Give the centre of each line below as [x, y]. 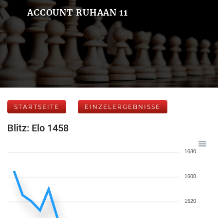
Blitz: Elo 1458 [38, 128]
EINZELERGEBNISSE [123, 107]
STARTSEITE [37, 107]
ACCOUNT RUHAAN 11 [77, 12]
